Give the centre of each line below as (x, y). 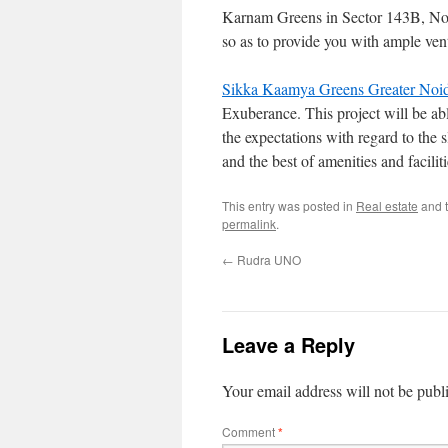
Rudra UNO (267, 259)
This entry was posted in (289, 205)
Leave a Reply (288, 344)
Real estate (387, 205)
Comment (250, 431)
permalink (249, 223)
